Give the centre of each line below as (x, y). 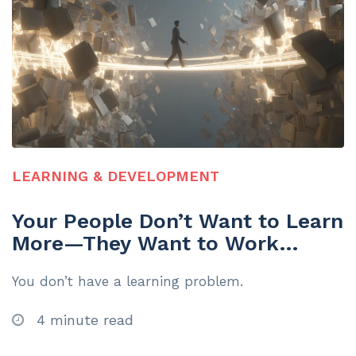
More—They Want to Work (145, 243)
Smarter (53, 265)
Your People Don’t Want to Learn (178, 221)
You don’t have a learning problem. (128, 281)
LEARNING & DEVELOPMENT (116, 176)
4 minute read (83, 319)
